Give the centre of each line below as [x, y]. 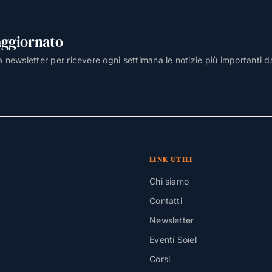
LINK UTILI [171, 160]
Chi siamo [169, 182]
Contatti [166, 201]
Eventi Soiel [173, 240]
